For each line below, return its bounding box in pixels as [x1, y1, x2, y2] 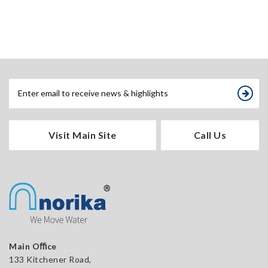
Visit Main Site [48, 129, 117, 141]
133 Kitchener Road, [9, 254, 92, 264]
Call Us [193, 129, 227, 141]
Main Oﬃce [9, 240, 57, 251]
